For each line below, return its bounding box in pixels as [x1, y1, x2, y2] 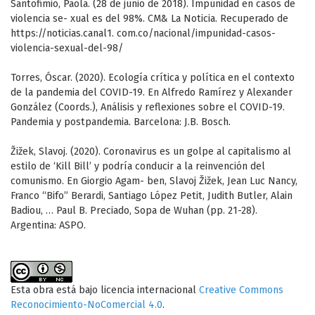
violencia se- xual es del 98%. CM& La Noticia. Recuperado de [11, 13, 288, 25]
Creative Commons [199, 284, 283, 297]
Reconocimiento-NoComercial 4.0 [11, 299, 162, 311]
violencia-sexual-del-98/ [11, 42, 123, 55]
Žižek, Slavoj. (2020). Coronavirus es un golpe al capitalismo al [11, 146, 291, 158]
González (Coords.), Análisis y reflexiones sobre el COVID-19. [11, 101, 285, 114]
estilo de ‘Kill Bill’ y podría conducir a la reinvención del [11, 160, 265, 173]
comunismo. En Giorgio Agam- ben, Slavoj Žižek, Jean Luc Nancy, [11, 175, 297, 188]
